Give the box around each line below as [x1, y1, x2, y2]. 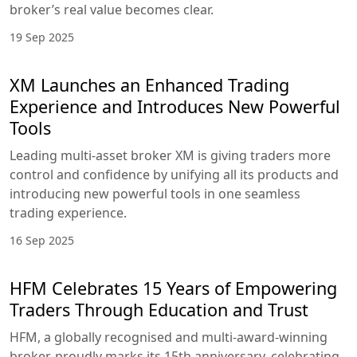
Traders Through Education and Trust [10, 298, 308, 322]
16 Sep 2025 [10, 233, 74, 249]
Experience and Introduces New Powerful [10, 95, 340, 119]
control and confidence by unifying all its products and [10, 166, 339, 184]
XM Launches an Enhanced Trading [10, 73, 289, 97]
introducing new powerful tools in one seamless [10, 185, 300, 203]
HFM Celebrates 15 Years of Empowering [10, 277, 337, 300]
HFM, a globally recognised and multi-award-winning [10, 328, 328, 347]
